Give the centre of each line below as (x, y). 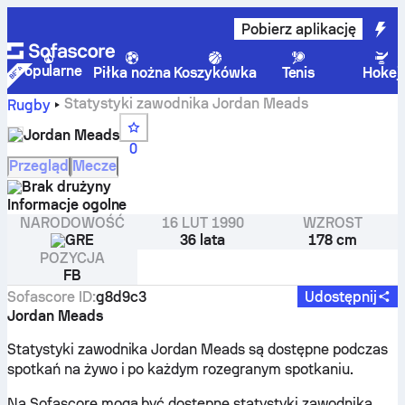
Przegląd (39, 166)
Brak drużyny (66, 187)
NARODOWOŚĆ (72, 223)
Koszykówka (215, 73)
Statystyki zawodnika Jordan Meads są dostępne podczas (198, 349)
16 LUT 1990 (202, 223)
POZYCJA (72, 258)
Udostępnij (340, 297)
